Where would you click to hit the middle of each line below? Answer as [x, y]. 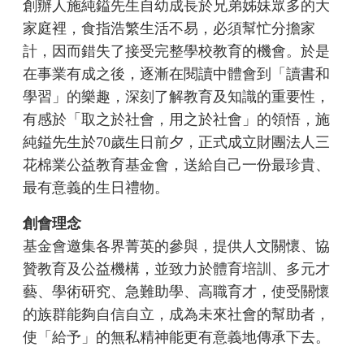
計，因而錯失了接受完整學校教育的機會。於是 [177, 52]
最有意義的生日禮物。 [96, 188]
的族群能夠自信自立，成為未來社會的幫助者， [177, 315]
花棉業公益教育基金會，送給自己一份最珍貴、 [177, 165]
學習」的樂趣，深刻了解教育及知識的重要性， [177, 97]
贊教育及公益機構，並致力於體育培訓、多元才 [177, 269]
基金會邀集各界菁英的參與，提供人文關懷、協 [177, 247]
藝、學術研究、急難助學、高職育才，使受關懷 [177, 292]
